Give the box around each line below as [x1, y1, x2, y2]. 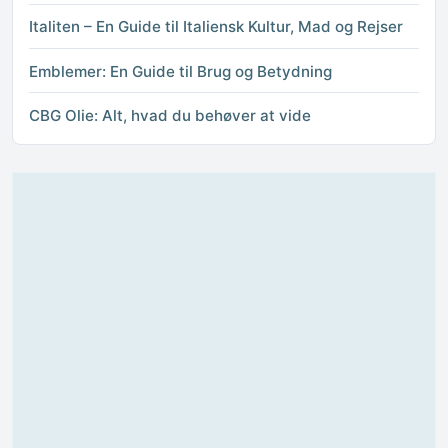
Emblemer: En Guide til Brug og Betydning [29, 61, 332, 81]
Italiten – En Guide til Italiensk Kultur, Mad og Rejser [29, 17, 403, 37]
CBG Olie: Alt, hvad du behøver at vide [29, 105, 311, 125]
